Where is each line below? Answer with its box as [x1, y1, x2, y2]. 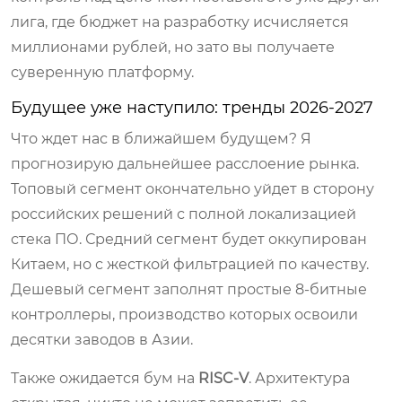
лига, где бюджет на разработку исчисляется [11, 13, 349, 31]
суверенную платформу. [11, 63, 194, 81]
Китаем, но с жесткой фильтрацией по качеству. [11, 255, 369, 273]
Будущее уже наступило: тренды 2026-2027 [11, 97, 373, 118]
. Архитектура [249, 369, 350, 387]
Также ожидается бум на [11, 369, 198, 387]
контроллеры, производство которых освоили [11, 305, 358, 323]
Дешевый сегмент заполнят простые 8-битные [11, 280, 367, 298]
